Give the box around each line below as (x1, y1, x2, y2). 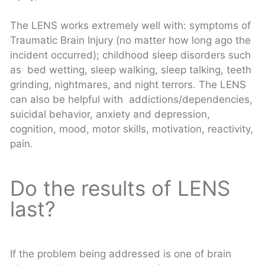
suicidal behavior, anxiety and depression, (10, 108, 210, 120)
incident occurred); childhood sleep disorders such (10, 49, 251, 61)
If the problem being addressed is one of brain (10, 247, 231, 260)
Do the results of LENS (10, 176, 230, 201)
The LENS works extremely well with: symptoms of (10, 19, 251, 31)
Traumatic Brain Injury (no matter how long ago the (10, 34, 251, 46)
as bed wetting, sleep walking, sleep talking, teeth (10, 63, 251, 76)
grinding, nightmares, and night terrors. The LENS (10, 78, 246, 91)
